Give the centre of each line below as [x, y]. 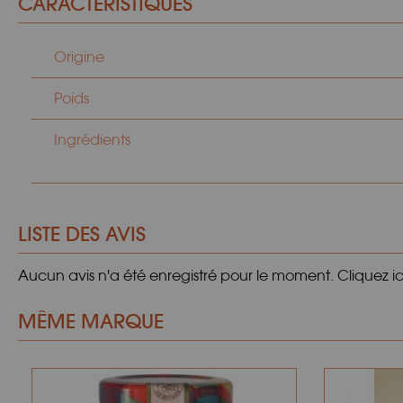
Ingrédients [92, 140]
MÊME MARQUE [91, 321]
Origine [79, 57]
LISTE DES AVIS [82, 234]
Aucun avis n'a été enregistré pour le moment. [178, 276]
